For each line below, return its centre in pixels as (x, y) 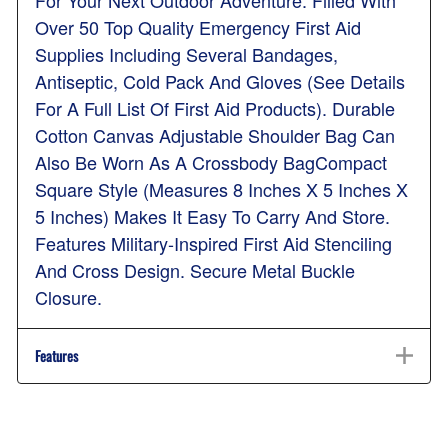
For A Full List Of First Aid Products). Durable (215, 108)
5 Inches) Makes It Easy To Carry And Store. (212, 216)
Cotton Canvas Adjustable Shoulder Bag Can (215, 135)
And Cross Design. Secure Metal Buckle (195, 270)
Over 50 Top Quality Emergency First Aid (198, 27)
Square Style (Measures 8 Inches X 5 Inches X (221, 189)
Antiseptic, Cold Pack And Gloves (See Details (220, 81)
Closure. (68, 297)
